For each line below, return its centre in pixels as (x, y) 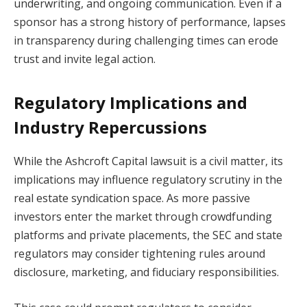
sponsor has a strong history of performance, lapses (150, 22)
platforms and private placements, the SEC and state (148, 235)
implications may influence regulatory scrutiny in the (148, 180)
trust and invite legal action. (85, 59)
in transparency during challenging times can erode (146, 40)
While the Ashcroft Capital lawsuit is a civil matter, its (148, 161)
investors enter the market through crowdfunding (143, 217)
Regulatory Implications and (131, 103)
